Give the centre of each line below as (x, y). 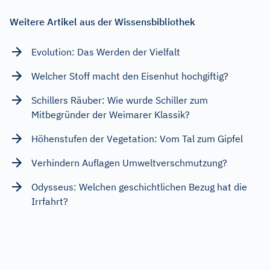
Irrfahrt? (50, 201)
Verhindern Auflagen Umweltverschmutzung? (129, 162)
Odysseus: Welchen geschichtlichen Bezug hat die (139, 187)
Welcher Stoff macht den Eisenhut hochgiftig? (130, 76)
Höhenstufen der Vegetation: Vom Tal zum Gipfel (137, 138)
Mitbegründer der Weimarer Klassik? (111, 114)
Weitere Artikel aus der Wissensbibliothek (102, 21)
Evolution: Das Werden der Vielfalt (106, 52)
